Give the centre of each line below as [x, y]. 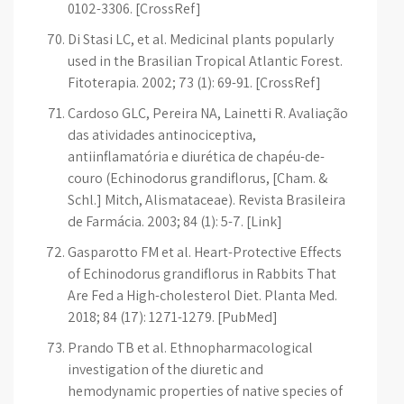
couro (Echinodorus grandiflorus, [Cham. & [197, 178]
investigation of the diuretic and [165, 369]
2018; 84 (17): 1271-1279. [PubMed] [173, 317]
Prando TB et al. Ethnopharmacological [190, 348]
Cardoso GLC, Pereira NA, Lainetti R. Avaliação [208, 113]
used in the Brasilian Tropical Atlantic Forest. [205, 61]
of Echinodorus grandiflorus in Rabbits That [202, 274]
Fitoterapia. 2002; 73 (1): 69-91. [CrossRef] [194, 83]
